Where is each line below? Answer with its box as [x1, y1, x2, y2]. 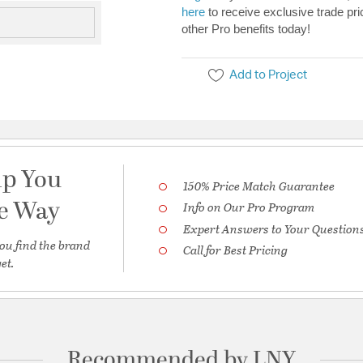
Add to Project [229, 69, 308, 82]
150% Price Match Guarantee [183, 177, 335, 195]
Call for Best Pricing [183, 241, 288, 259]
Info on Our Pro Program [183, 198, 315, 216]
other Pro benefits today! [181, 22, 310, 36]
